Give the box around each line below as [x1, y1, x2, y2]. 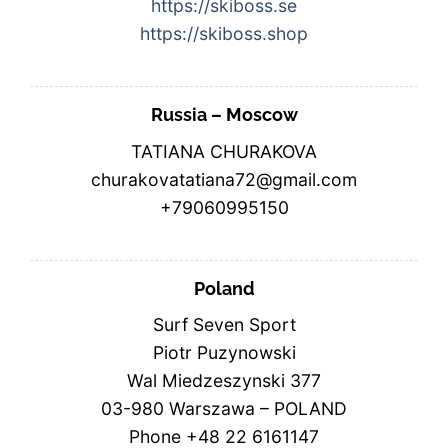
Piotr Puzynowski [152, 342, 296, 364]
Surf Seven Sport [152, 314, 296, 336]
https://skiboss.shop [140, 22, 308, 44]
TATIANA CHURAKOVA [131, 140, 317, 162]
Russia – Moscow [150, 103, 298, 125]
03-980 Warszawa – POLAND [101, 398, 347, 420]
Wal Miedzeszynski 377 [127, 370, 321, 392]
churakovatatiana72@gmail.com [91, 168, 357, 190]
